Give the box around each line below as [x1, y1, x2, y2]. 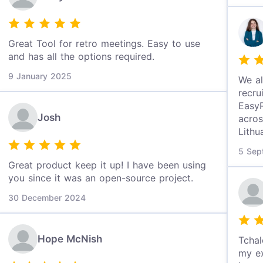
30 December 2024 [8, 193, 86, 203]
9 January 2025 [8, 71, 72, 81]
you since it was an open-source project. [8, 172, 194, 184]
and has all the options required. [8, 50, 155, 62]
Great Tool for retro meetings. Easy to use [8, 38, 201, 49]
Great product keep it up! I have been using [8, 159, 207, 171]
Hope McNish [38, 233, 103, 245]
